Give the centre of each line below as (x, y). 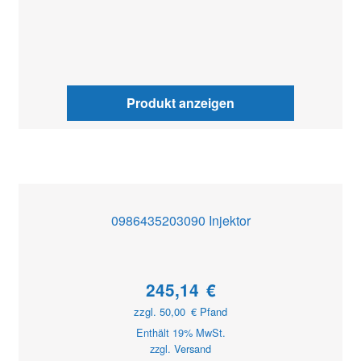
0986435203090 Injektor (180, 220)
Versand (193, 348)
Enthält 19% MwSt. (180, 332)
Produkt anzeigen (180, 103)
